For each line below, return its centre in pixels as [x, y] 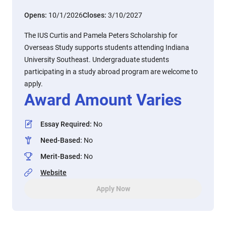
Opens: [36, 15]
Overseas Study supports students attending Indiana [107, 47]
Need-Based [60, 140]
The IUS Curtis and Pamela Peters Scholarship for [101, 35]
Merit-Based [60, 156]
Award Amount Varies [103, 100]
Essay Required [65, 124]
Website [53, 173]
